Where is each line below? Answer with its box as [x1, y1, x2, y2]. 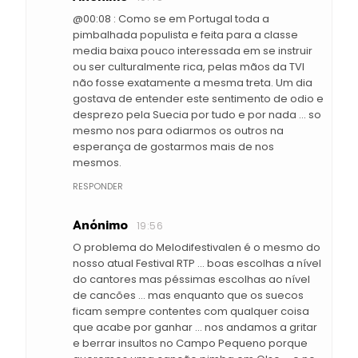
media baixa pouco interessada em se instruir [73, 42, 312, 58]
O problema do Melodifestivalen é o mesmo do [73, 239, 320, 255]
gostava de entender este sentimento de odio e [73, 90, 324, 106]
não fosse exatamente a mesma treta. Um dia [73, 74, 312, 90]
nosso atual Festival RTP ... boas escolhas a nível [73, 255, 321, 271]
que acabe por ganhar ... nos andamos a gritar [73, 319, 317, 335]
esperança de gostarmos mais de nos [73, 138, 274, 154]
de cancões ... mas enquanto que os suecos [73, 287, 304, 303]
